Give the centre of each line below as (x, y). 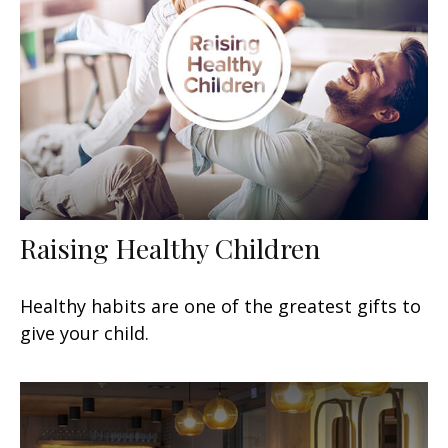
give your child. (84, 332)
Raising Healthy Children (170, 247)
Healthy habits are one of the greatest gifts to (220, 305)
